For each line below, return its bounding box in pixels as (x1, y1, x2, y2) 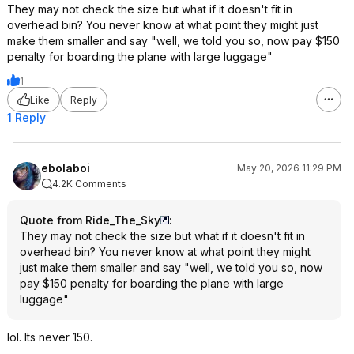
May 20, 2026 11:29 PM (237, 162, 341, 174)
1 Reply (7, 111, 46, 124)
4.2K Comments (52, 178, 126, 190)
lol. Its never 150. (7, 330, 92, 344)
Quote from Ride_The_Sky (20, 213, 160, 227)
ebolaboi (41, 161, 90, 175)
